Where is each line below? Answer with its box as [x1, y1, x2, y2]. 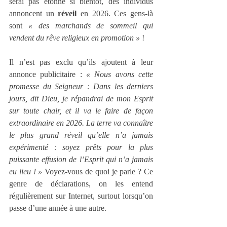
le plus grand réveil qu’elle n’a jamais [9, 131, 153, 140]
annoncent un [9, 9, 58, 18]
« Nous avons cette [86, 70, 153, 79]
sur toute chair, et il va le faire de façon [9, 106, 153, 116]
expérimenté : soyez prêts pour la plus [9, 143, 153, 152]
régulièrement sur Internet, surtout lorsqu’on [9, 192, 153, 201]
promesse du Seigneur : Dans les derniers [9, 82, 153, 91]
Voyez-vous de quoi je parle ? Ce [42, 167, 154, 176]
